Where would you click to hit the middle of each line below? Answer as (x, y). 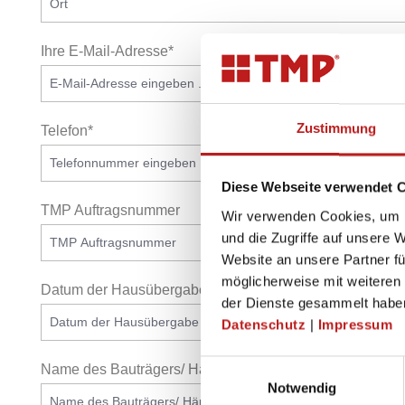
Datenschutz (263, 325)
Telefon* (67, 131)
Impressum (355, 325)
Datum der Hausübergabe (124, 290)
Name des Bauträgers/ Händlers (144, 369)
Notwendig (302, 388)
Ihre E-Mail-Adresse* (107, 51)
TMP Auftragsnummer (110, 210)
